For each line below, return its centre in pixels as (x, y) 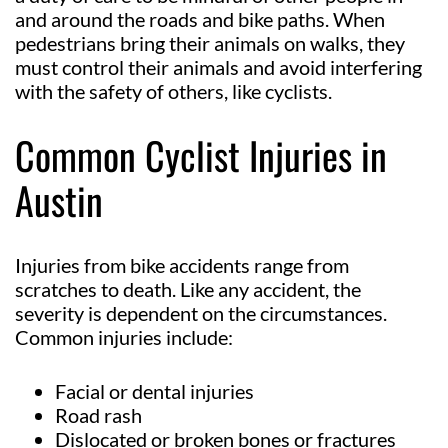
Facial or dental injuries (154, 390)
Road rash (98, 414)
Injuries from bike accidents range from (182, 264)
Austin (59, 199)
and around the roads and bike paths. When (200, 18)
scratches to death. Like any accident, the (188, 288)
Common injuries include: (124, 336)
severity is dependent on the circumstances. (201, 312)
